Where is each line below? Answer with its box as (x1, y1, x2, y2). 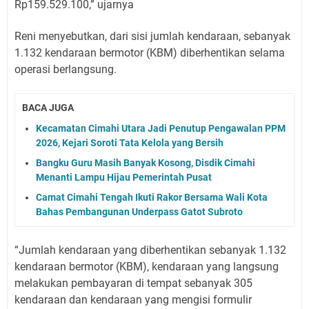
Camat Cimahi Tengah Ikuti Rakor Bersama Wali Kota (36, 192, 268, 203)
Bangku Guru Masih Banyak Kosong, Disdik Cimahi (36, 157, 255, 169)
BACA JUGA (22, 101, 74, 113)
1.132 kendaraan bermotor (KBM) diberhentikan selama (14, 46, 285, 59)
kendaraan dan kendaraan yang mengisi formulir (14, 293, 252, 307)
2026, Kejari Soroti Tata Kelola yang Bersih (36, 137, 223, 149)
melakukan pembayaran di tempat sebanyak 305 (14, 277, 252, 290)
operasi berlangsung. (14, 62, 117, 76)
